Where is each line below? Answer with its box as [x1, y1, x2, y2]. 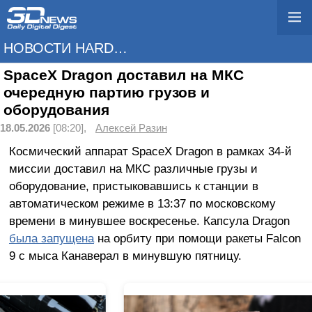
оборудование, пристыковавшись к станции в [8, 178, 258, 193]
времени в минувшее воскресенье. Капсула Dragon [8, 213, 290, 228]
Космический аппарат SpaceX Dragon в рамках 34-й [8, 143, 292, 158]
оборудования [3, 102, 109, 118]
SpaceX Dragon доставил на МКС [3, 67, 244, 84]
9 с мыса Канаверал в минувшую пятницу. [8, 248, 242, 263]
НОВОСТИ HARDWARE [114, 40, 127, 56]
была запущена [8, 231, 94, 245]
